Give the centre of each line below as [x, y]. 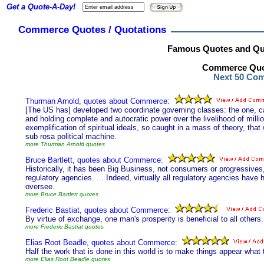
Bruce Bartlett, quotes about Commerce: [94, 160]
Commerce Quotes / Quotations [92, 29]
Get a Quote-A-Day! [41, 7]
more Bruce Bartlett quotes [62, 194]
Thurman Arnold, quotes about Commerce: [98, 101]
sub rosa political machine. [71, 136]
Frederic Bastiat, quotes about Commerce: [98, 210]
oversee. [40, 187]
